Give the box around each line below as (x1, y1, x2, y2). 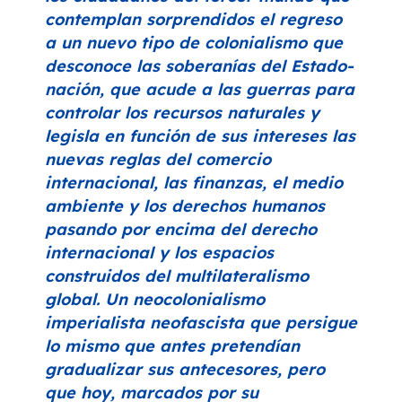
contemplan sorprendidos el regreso (45, 9, 342, 31)
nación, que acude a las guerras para (45, 79, 354, 100)
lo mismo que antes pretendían (45, 336, 300, 357)
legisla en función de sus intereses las (45, 126, 355, 147)
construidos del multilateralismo (45, 266, 309, 287)
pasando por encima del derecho (45, 219, 317, 240)
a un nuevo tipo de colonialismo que (45, 32, 343, 54)
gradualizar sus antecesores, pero (45, 359, 325, 380)
